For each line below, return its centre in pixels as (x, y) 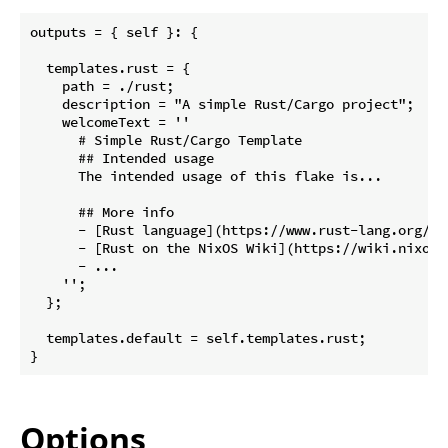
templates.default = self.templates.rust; (198, 338)
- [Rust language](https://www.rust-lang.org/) (234, 230)
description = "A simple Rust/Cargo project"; (222, 104)
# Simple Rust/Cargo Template (166, 140)
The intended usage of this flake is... (206, 176)
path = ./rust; (102, 86)
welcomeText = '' (110, 122)
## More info (102, 212)
